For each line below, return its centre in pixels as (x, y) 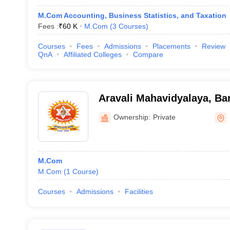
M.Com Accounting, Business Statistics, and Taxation (132, 15)
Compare (148, 54)
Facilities (139, 191)
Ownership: (132, 117)
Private (164, 117)
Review (213, 46)
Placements (171, 46)
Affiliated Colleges (92, 54)
